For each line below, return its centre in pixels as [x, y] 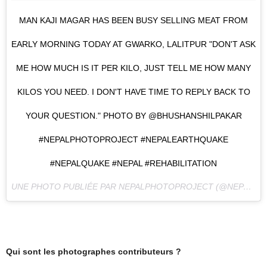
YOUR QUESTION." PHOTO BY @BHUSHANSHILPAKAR [133, 116]
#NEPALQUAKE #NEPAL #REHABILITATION [133, 163]
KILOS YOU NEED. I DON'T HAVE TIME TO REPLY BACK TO [133, 92]
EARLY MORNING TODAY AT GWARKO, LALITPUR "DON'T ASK [133, 44]
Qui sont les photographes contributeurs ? [94, 252]
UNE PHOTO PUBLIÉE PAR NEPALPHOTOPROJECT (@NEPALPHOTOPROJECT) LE [247, 187]
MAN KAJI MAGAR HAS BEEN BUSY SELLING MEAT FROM [133, 20]
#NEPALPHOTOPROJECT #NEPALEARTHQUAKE [133, 139]
